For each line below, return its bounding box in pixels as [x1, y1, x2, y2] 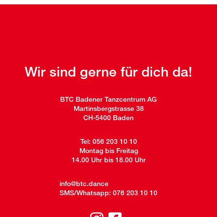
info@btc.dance [60, 179, 108, 187]
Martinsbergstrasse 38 [73, 104, 144, 112]
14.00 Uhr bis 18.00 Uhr [71, 155, 146, 164]
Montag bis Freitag [79, 146, 138, 155]
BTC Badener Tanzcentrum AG [60, 95, 157, 103]
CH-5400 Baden [83, 113, 134, 122]
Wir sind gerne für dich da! [25, 63, 192, 79]
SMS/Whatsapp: [60, 188, 113, 197]
